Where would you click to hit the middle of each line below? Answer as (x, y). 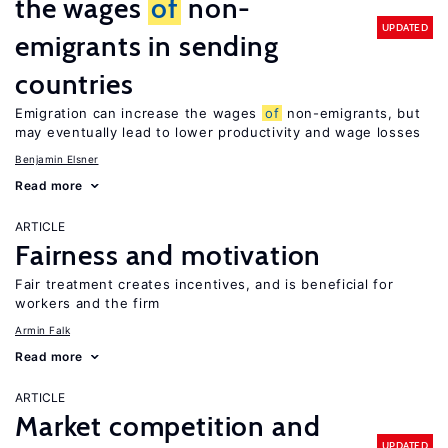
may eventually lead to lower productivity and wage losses (218, 132)
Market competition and (168, 426)
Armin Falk (42, 330)
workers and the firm (87, 303)
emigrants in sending (147, 46)
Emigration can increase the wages (138, 113)
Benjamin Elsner (57, 159)
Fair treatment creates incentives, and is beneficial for (204, 284)
